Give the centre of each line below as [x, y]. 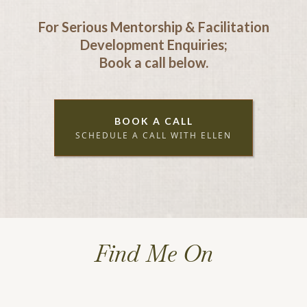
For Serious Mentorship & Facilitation [153, 27]
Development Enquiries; [153, 45]
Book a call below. [153, 62]
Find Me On [153, 254]
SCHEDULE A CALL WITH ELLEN [153, 135]
